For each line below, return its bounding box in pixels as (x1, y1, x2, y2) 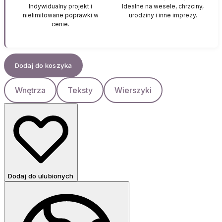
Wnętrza (15, 85, 46, 96)
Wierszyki (114, 85, 152, 96)
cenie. (52, 20, 70, 28)
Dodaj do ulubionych (8, 171, 74, 180)
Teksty (67, 85, 93, 96)
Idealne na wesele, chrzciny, (122, 2, 204, 10)
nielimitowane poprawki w (22, 11, 99, 19)
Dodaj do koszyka (15, 61, 72, 70)
